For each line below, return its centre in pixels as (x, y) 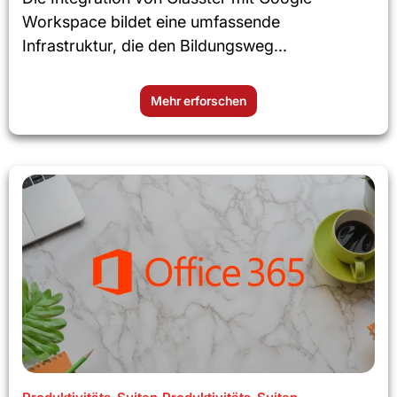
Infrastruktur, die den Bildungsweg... (155, 46)
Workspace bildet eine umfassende (151, 22)
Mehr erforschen (198, 101)
